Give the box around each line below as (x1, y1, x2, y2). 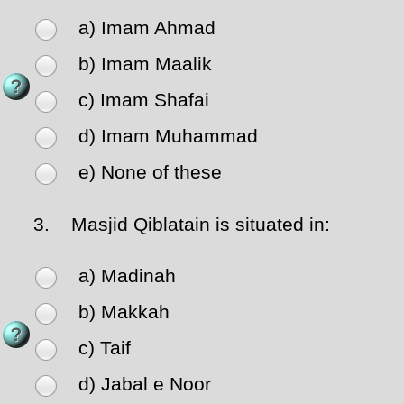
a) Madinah (78, 265, 176, 288)
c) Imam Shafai (78, 89, 209, 112)
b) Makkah (78, 301, 170, 324)
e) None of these (78, 161, 222, 184)
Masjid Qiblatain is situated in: (55, 214, 330, 236)
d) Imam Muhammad (78, 125, 258, 148)
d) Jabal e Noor (78, 373, 211, 396)
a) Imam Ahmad (78, 17, 216, 40)
